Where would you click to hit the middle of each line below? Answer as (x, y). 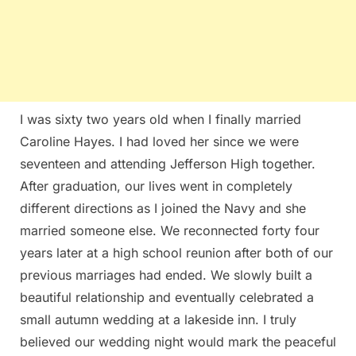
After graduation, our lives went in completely (156, 186)
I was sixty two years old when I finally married (161, 119)
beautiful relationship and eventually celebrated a (167, 297)
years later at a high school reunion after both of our (176, 252)
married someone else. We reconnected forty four (170, 230)
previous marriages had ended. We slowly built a (166, 275)
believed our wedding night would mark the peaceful (178, 341)
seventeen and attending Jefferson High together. (168, 163)
